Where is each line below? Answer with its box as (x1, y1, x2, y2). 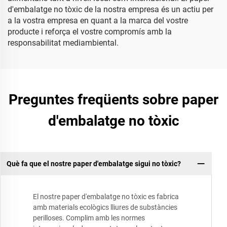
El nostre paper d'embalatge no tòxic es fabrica (33, 193, 179, 201)
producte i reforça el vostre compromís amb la (8, 27, 172, 36)
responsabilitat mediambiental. (8, 38, 119, 48)
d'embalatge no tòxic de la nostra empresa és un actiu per (8, 5, 213, 14)
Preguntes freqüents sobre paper (9, 91, 218, 108)
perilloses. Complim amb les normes (33, 214, 145, 222)
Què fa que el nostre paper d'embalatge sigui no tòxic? (6, 159, 181, 168)
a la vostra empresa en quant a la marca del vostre (8, 16, 188, 25)
